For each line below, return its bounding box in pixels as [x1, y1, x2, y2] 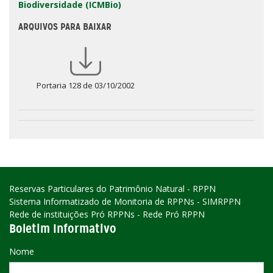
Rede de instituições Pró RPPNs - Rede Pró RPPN [9, 208, 205, 221]
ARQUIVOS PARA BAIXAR [18, 20, 112, 34]
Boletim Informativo [9, 221, 116, 237]
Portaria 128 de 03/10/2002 [36, 80, 135, 91]
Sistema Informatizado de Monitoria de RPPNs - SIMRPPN [9, 196, 241, 208]
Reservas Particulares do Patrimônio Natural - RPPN [9, 183, 216, 195]
